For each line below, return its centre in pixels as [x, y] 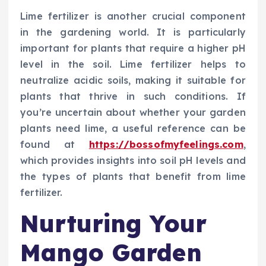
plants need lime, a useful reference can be [133, 128]
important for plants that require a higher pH [133, 48]
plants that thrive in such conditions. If [133, 96]
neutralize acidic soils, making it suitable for [133, 80]
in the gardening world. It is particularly [133, 32]
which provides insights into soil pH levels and [133, 160]
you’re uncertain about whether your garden [133, 112]
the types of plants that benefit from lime [133, 176]
